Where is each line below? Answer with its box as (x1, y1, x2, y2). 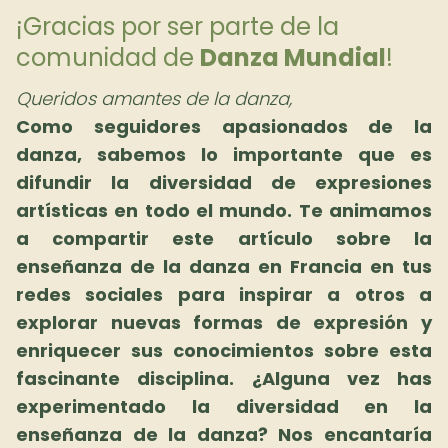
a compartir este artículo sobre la (16, 226, 432, 251)
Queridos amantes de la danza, (16, 86, 292, 111)
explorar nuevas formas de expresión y (16, 310, 432, 335)
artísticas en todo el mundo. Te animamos (16, 198, 432, 223)
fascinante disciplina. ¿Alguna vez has (16, 366, 432, 391)
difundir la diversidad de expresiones (16, 170, 432, 195)
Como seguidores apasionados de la (16, 114, 432, 139)
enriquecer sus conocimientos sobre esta (16, 338, 432, 363)
